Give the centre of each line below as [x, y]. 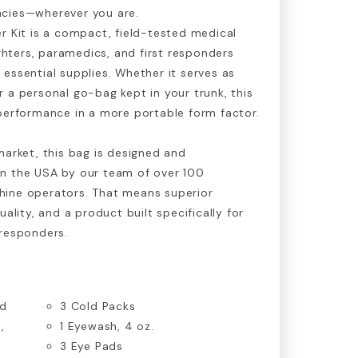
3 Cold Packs [98, 306]
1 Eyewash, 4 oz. [107, 326]
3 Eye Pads [91, 346]
